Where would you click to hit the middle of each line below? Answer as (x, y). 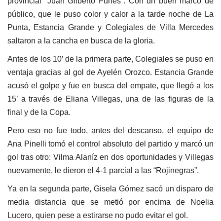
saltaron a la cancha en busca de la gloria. (81, 40)
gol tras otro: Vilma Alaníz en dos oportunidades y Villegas (110, 157)
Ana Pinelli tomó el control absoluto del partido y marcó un (110, 144)
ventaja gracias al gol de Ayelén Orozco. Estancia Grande (110, 72)
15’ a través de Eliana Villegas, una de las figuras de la (110, 99)
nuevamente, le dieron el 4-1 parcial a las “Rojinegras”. (103, 170)
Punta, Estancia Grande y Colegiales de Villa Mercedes (110, 27)
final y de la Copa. (39, 112)
